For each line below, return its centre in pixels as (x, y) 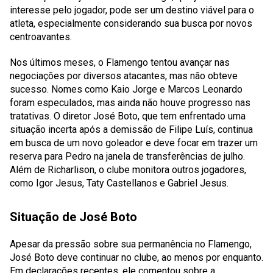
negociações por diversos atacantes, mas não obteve (124, 76)
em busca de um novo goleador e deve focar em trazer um (134, 143)
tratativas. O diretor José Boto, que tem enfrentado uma (128, 116)
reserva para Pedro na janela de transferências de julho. (127, 156)
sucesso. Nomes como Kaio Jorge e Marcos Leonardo (126, 89)
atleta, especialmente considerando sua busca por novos (131, 23)
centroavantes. (41, 37)
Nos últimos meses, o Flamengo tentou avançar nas (120, 62)
